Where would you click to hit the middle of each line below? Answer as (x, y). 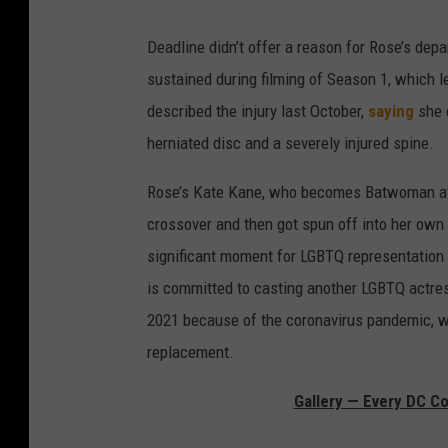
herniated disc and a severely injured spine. (290, 143)
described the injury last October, (257, 111)
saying (391, 111)
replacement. (190, 352)
